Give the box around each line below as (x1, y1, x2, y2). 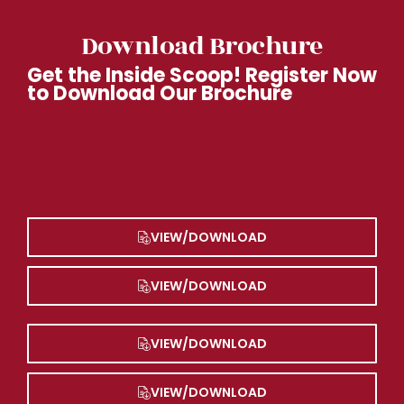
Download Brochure (81, 27, 323, 67)
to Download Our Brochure (27, 79, 292, 108)
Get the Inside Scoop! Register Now (27, 61, 377, 90)
